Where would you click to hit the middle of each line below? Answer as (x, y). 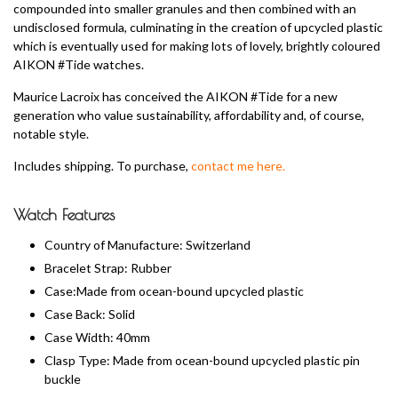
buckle (63, 378)
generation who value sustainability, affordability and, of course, (189, 115)
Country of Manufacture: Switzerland (147, 244)
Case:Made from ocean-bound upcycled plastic (174, 291)
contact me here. (238, 165)
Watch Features (64, 214)
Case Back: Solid (90, 314)
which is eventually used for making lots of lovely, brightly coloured (197, 45)
